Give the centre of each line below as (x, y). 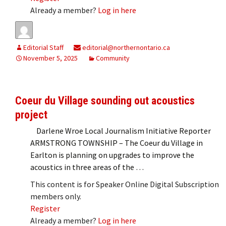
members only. (56, 196)
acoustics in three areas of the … (87, 167)
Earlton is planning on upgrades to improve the (112, 155)
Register (45, 208)
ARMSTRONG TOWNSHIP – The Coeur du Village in (117, 143)
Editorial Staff (43, 47)
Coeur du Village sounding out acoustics (105, 100)
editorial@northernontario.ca (125, 47)
